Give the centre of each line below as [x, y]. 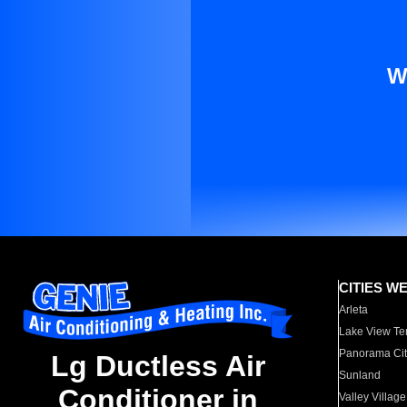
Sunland [360, 375]
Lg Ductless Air [158, 367]
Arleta [354, 310]
